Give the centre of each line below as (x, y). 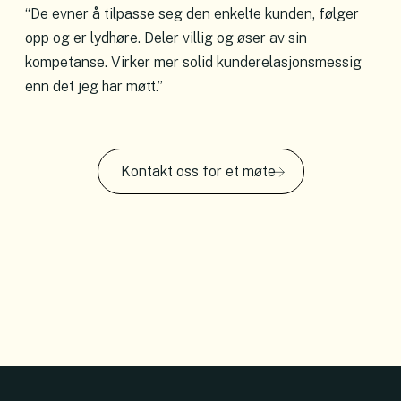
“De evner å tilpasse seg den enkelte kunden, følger (192, 14)
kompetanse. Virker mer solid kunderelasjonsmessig (193, 63)
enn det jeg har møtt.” (94, 87)
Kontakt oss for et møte (198, 172)
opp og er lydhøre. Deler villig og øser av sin (166, 38)
